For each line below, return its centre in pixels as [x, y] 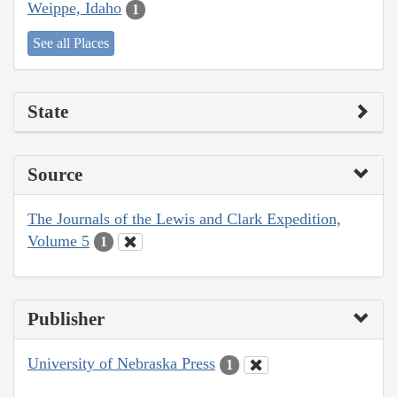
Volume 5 [58, 241]
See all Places [71, 43]
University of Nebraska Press [121, 364]
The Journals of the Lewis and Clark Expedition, [184, 218]
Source [55, 174]
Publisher [66, 319]
